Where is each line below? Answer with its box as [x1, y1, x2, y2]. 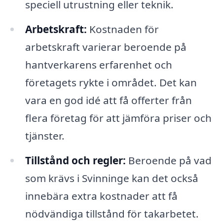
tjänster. [25, 129, 65, 143]
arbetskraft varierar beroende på [25, 40, 186, 54]
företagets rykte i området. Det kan [25, 75, 197, 90]
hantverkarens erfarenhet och [25, 58, 172, 72]
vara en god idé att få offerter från [25, 93, 192, 108]
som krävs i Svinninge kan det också [25, 171, 198, 185]
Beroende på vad [125, 153, 212, 167]
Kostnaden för [86, 22, 159, 37]
